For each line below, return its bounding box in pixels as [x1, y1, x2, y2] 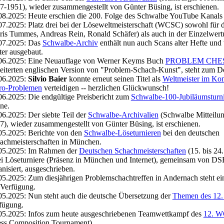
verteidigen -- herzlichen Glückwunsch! [41, 83, 169, 92]
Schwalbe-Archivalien [87, 110, 158, 119]
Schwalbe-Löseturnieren [83, 128, 161, 137]
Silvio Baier [27, 74, 67, 83]
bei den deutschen [160, 128, 219, 137]
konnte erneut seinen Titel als [66, 74, 162, 83]
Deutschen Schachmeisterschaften [78, 146, 186, 155]
